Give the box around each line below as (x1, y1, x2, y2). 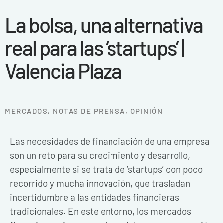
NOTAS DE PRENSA (53, 107, 125, 116)
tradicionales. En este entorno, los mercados (10, 205, 191, 217)
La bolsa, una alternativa (5, 11, 203, 37)
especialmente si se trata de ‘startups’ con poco (10, 163, 203, 175)
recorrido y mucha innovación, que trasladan (10, 177, 190, 189)
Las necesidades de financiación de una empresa (10, 135, 210, 147)
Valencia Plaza (5, 57, 121, 83)
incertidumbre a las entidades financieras (10, 191, 179, 203)
